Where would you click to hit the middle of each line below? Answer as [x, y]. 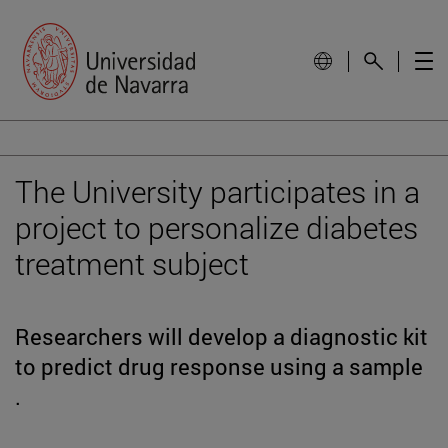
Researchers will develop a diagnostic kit [221, 336]
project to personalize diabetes [216, 227]
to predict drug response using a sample [219, 366]
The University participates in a [217, 191]
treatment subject [132, 263]
